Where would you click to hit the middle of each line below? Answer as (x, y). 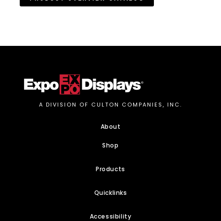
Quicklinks (110, 193)
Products (110, 169)
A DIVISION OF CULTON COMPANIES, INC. (110, 105)
